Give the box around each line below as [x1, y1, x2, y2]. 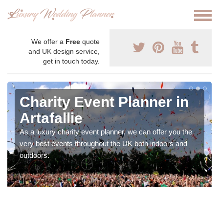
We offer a [31, 38, 66, 46]
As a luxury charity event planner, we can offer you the [20, 128, 192, 136]
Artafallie [20, 110, 83, 127]
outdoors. [20, 151, 49, 160]
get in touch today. [43, 57, 100, 66]
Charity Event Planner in [20, 94, 189, 110]
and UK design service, [28, 47, 100, 56]
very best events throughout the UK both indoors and [20, 139, 187, 148]
